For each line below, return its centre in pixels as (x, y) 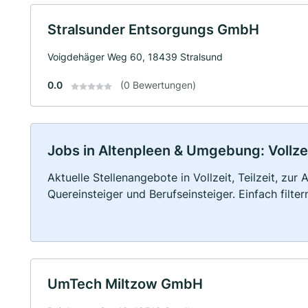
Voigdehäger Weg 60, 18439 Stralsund (135, 57)
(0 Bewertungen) (158, 85)
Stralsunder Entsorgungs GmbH (153, 30)
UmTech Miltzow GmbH (125, 284)
